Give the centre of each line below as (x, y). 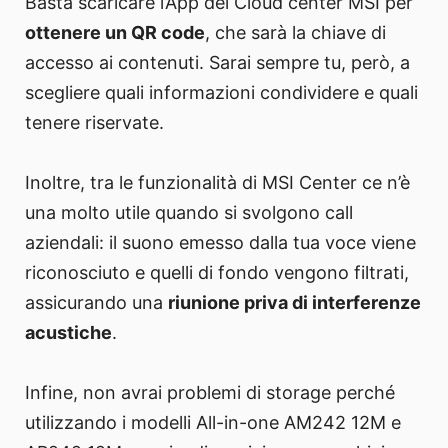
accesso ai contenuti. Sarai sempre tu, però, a (217, 63)
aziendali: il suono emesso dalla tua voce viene (220, 243)
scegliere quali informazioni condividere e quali (221, 93)
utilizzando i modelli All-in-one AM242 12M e (213, 423)
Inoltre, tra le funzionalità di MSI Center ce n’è (217, 183)
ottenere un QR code (115, 33)
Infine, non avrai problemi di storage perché (210, 393)
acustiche (68, 333)
